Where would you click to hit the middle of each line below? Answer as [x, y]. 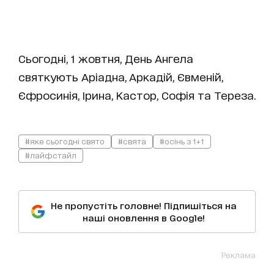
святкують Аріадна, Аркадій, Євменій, [121, 76]
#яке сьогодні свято [65, 141]
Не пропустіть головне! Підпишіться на [144, 205]
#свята [132, 141]
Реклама [239, 254]
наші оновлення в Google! [144, 217]
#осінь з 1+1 [182, 141]
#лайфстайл [51, 155]
